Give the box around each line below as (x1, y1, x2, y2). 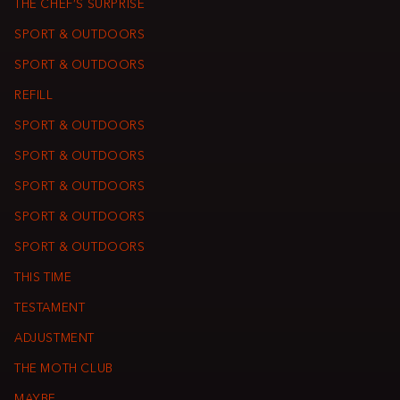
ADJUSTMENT (14, 333, 96, 346)
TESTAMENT (14, 303, 86, 315)
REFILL (14, 90, 54, 103)
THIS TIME (14, 272, 72, 285)
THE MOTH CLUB (14, 363, 113, 376)
